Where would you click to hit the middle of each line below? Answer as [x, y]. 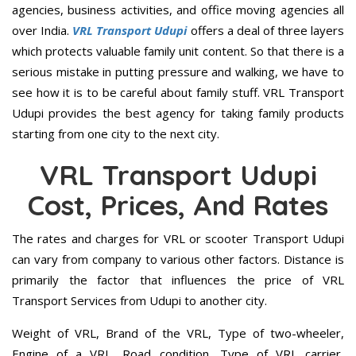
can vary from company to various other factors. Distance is [178, 259]
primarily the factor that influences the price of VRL [178, 279]
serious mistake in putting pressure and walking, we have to [178, 71]
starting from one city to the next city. [116, 133]
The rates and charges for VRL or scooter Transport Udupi [178, 238]
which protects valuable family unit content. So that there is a [178, 50]
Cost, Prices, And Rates [178, 205]
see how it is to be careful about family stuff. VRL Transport [178, 92]
